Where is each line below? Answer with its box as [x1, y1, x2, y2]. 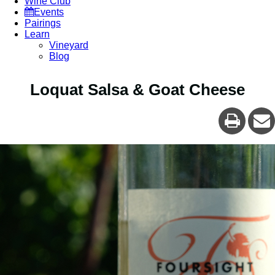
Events [34, 7, 64, 18]
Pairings [25, 18, 61, 29]
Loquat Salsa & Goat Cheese [30, 81, 245, 99]
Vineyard [49, 40, 88, 51]
